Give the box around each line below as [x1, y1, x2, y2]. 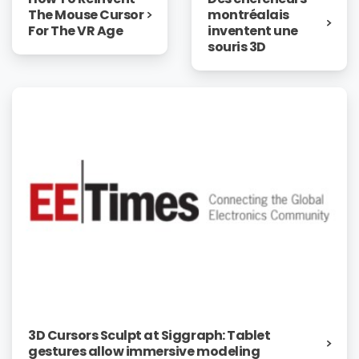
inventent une [208, 22, 298, 41]
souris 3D [208, 38, 266, 57]
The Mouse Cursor [28, 5, 144, 24]
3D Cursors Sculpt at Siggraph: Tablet [28, 326, 271, 345]
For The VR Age [28, 21, 123, 40]
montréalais [208, 6, 289, 25]
